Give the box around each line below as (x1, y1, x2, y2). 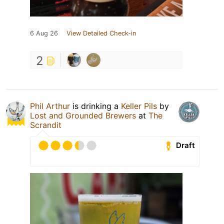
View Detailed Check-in (66, 29, 136, 37)
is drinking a (70, 100, 121, 111)
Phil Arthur (30, 100, 70, 111)
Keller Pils (121, 100, 157, 111)
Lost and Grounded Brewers (30, 110, 136, 120)
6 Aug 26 (30, 29, 58, 37)
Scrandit (30, 119, 61, 130)
